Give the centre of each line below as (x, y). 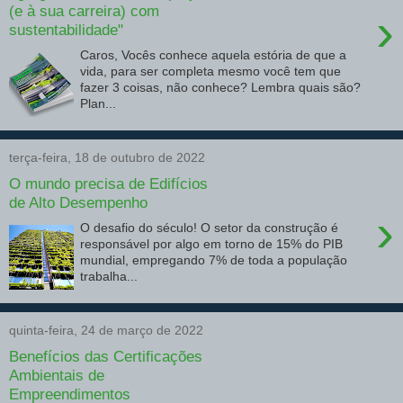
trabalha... (109, 277)
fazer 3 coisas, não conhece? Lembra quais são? (223, 88)
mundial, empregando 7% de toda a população (214, 260)
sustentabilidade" (66, 29)
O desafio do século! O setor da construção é (210, 228)
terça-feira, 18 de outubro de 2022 (107, 157)
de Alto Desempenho (78, 202)
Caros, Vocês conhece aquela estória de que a (214, 55)
